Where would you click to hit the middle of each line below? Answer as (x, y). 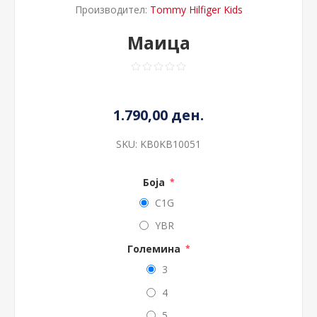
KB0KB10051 (171, 144)
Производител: (111, 10)
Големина (155, 249)
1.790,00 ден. (158, 115)
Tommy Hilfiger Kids (196, 10)
